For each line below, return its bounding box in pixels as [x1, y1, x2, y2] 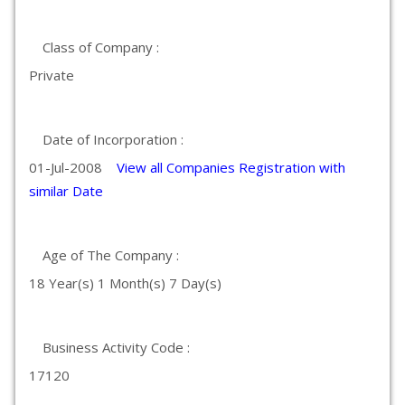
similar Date [29, 182, 103, 200]
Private [29, 66, 74, 84]
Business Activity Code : [42, 338, 190, 356]
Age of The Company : [42, 246, 179, 264]
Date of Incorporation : [42, 130, 184, 148]
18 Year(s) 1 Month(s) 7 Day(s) [29, 274, 221, 292]
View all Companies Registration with [117, 158, 345, 176]
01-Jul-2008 [29, 158, 117, 176]
